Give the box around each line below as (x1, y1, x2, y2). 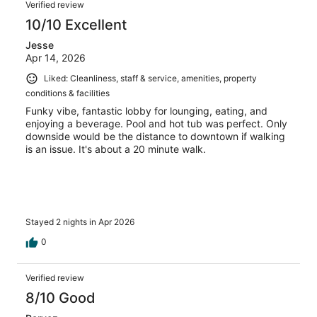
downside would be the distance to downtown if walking (25, 129, 285, 142)
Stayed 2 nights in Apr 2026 (25, 217, 134, 228)
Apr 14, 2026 (25, 52, 86, 64)
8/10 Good (25, 289, 96, 307)
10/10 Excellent (25, 16, 127, 34)
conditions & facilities (25, 87, 110, 98)
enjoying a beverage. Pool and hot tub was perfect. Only (25, 117, 287, 129)
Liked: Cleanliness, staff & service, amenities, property (44, 73, 257, 84)
